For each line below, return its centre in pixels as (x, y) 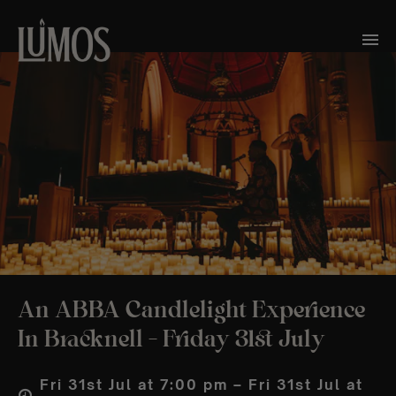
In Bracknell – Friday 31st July (171, 340)
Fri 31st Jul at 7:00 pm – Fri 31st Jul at (201, 384)
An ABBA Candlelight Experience (191, 311)
